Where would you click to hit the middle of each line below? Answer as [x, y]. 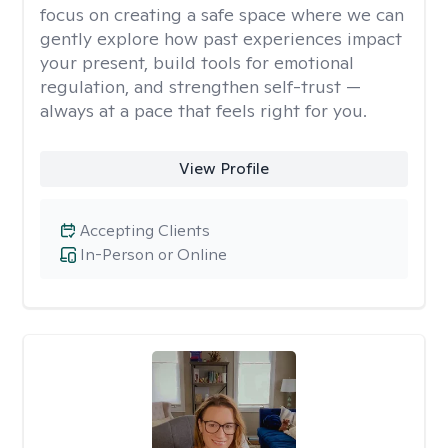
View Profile [223, 168]
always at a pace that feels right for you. [203, 110]
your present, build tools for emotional [197, 62]
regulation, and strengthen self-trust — [200, 86]
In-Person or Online [153, 254]
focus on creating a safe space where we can [222, 14]
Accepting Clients [145, 230]
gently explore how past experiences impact [221, 38]
